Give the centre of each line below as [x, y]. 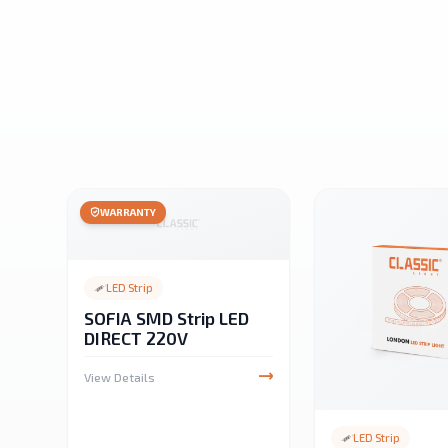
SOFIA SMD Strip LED [167, 318]
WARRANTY [128, 212]
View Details [120, 377]
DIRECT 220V [136, 338]
